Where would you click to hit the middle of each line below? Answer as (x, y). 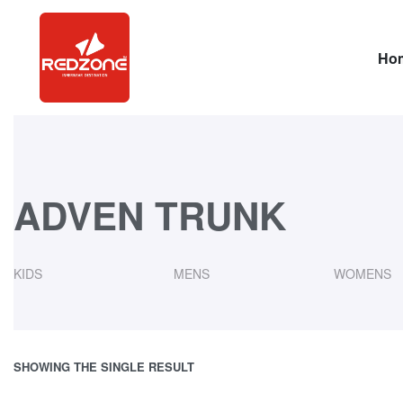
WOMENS (363, 273)
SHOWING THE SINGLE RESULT (104, 367)
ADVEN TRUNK (150, 215)
